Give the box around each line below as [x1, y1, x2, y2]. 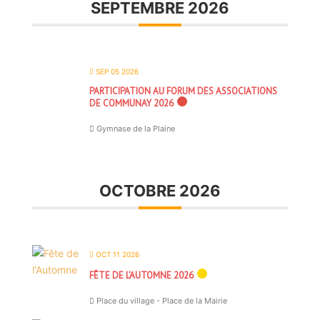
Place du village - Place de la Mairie [94, 296, 227, 306]
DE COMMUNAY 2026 [89, 97, 174, 109]
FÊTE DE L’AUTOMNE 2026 [89, 269, 194, 281]
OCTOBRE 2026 [99, 181, 221, 200]
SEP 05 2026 [93, 67, 139, 76]
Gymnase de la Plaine [94, 124, 175, 134]
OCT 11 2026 [93, 250, 139, 259]
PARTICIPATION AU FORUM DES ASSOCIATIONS [89, 85, 277, 97]
